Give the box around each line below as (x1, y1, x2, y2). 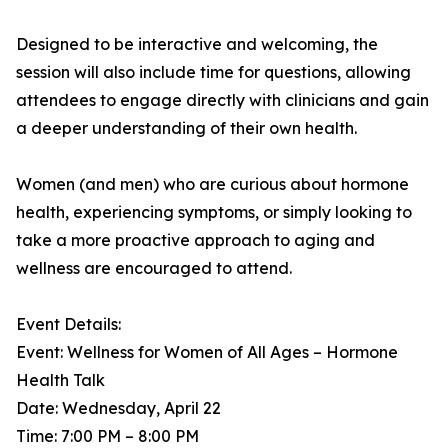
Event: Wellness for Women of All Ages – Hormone (16, 342, 398, 363)
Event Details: (16, 314, 121, 335)
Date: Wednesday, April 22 (16, 398, 221, 419)
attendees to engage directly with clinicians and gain (16, 90, 429, 111)
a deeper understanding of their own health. (16, 118, 357, 139)
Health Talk (16, 370, 105, 391)
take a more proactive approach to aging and (16, 230, 375, 251)
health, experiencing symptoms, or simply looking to (16, 202, 412, 223)
